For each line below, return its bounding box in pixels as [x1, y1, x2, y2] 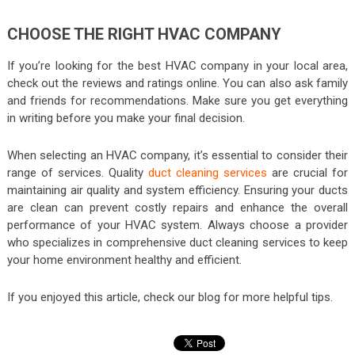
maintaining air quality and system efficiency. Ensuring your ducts [6, 182, 349, 197]
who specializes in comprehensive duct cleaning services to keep [6, 235, 349, 250]
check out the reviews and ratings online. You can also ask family [6, 75, 349, 90]
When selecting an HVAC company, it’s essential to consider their [6, 147, 349, 162]
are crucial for [267, 165, 349, 180]
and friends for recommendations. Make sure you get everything [6, 93, 349, 108]
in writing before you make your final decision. [6, 110, 245, 125]
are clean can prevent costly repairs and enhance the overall [6, 200, 349, 215]
